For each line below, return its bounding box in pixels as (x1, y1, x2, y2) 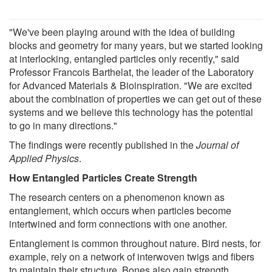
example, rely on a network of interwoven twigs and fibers (9, 250, 254, 264)
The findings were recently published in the (9, 138, 196, 152)
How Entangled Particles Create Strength (9, 171, 197, 185)
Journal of (196, 138, 239, 152)
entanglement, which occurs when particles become (9, 203, 231, 218)
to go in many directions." (9, 118, 117, 133)
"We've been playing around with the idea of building (9, 25, 235, 39)
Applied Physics (9, 151, 79, 166)
